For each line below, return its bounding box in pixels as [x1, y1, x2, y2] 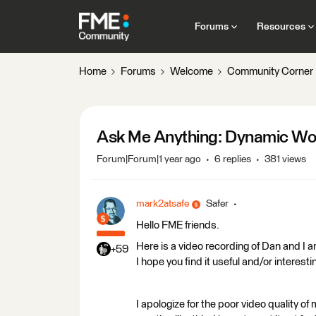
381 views [265, 154, 306, 164]
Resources [256, 21, 305, 32]
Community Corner [227, 66, 313, 77]
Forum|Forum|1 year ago [97, 154, 201, 164]
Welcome [170, 66, 213, 77]
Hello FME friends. [136, 220, 219, 231]
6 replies [214, 154, 251, 164]
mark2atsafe [136, 199, 189, 209]
